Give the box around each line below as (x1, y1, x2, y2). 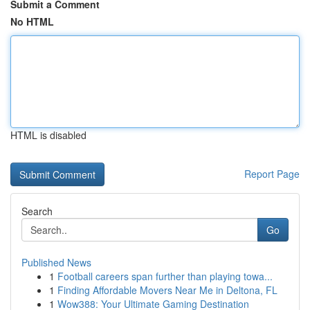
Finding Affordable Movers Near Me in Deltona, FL (57, 283, 277, 297)
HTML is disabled (10, 128, 86, 142)
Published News (21, 255, 91, 269)
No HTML (10, 15, 54, 28)
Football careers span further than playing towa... (57, 269, 273, 283)
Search (21, 204, 53, 218)
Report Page (244, 167, 300, 181)
